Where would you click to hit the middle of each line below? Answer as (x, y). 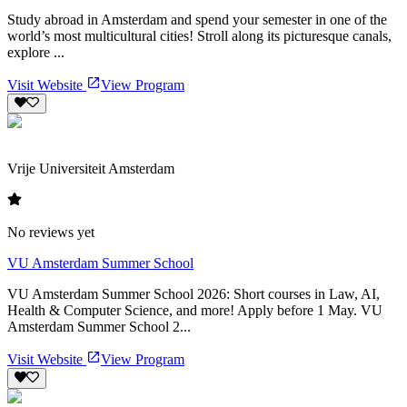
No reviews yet (51, 233)
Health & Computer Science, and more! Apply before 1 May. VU (195, 311)
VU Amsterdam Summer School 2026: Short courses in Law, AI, (194, 294)
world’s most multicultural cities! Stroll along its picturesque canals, (199, 36)
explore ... (36, 53)
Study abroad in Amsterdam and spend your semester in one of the (197, 20)
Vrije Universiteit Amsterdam (91, 169)
